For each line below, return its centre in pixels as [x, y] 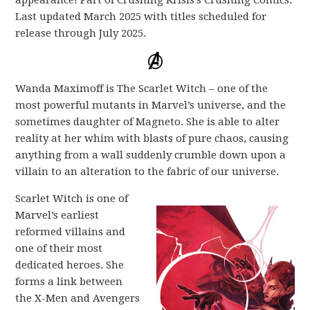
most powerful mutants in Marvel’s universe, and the [151, 105]
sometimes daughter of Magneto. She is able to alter [148, 121]
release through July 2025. [81, 33]
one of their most [59, 248]
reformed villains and [71, 231]
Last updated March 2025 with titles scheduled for [141, 17]
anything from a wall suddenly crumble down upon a [151, 155]
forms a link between [69, 281]
